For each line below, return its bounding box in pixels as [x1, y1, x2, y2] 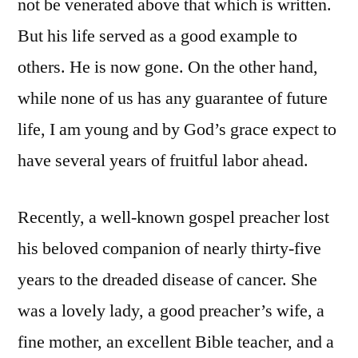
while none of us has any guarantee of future [18, 87, 328, 110]
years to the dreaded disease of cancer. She [18, 268, 317, 292]
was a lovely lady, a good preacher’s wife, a [18, 300, 324, 323]
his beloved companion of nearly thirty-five [18, 237, 321, 261]
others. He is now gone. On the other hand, [18, 56, 318, 79]
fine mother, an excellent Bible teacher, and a [18, 331, 334, 354]
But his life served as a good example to [18, 25, 297, 48]
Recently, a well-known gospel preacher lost [18, 206, 329, 229]
